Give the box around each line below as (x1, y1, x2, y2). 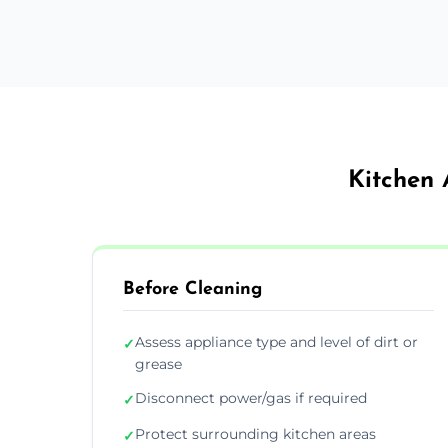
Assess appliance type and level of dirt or (135, 332, 418, 351)
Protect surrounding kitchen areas (135, 424, 376, 443)
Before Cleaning (123, 279, 262, 299)
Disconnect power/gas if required (135, 388, 367, 407)
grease (135, 354, 182, 373)
